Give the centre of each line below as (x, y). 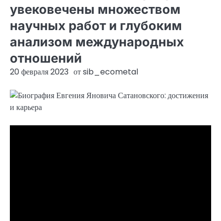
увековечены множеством (95, 9)
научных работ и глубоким (96, 25)
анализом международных (97, 42)
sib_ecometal (110, 72)
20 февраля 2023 (39, 72)
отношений (46, 58)
